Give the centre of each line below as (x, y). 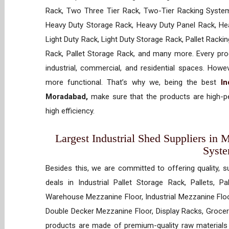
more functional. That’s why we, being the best (133, 82)
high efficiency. (72, 111)
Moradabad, (67, 96)
